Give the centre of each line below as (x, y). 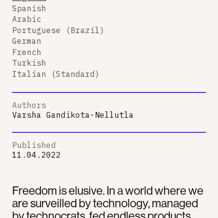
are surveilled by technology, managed (105, 203)
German (27, 41)
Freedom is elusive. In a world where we (108, 190)
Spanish (29, 8)
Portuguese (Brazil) (58, 30)
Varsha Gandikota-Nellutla (73, 115)
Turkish (29, 63)
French (27, 52)
